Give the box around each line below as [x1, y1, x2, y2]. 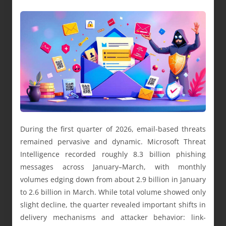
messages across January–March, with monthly [20, 162, 206, 172]
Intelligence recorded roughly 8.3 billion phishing [20, 149, 206, 159]
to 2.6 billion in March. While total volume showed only [20, 187, 206, 197]
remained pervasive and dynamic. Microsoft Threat [20, 137, 206, 147]
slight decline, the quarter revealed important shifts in [20, 200, 206, 210]
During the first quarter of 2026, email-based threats [20, 124, 206, 134]
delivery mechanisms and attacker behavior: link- [20, 212, 206, 222]
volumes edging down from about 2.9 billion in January [20, 175, 206, 185]
